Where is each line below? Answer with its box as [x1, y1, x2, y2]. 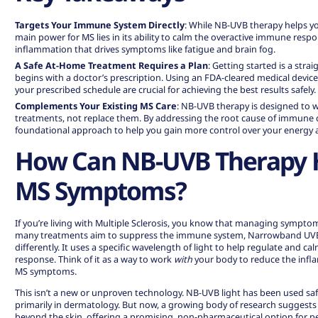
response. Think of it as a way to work [15, 253, 175, 266]
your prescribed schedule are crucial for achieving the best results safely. [15, 82, 317, 96]
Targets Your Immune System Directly [15, 18, 185, 31]
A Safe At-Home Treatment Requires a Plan [15, 58, 209, 72]
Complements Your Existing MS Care [15, 99, 177, 113]
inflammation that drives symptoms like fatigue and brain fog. [15, 42, 276, 55]
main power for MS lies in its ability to [15, 30, 173, 43]
